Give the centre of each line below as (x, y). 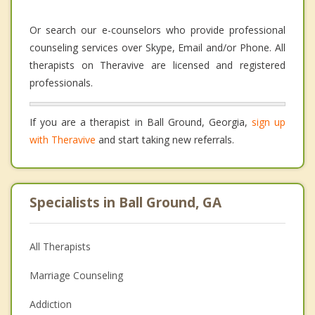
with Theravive (63, 140)
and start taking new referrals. (165, 140)
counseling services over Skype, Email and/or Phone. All (157, 48)
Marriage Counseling (76, 276)
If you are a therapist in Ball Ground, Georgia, (141, 122)
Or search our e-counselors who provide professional (157, 30)
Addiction (51, 304)
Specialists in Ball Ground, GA (126, 203)
